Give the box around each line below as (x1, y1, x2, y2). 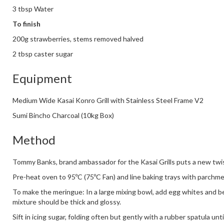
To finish (12, 19, 40, 28)
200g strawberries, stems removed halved (12, 34, 143, 43)
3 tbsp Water (12, 4, 53, 13)
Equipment (12, 71, 72, 86)
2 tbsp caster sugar (12, 49, 73, 58)
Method (12, 132, 55, 147)
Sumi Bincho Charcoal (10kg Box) (12, 111, 114, 120)
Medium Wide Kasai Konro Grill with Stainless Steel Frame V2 (12, 96, 203, 105)
